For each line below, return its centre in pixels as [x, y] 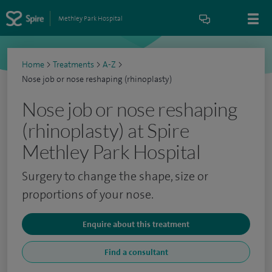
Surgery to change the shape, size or [115, 176]
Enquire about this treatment [136, 224]
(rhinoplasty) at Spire [106, 130]
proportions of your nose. [88, 194]
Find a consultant [136, 252]
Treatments [73, 65]
